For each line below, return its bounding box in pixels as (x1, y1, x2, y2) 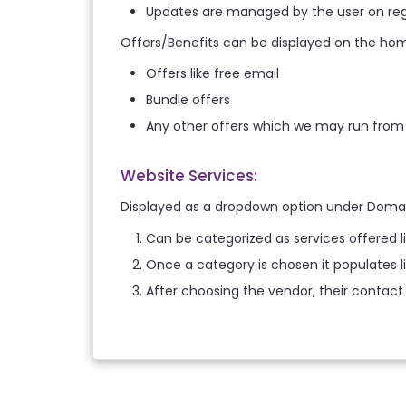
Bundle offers (146, 91, 230, 109)
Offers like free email (146, 64, 279, 82)
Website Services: (121, 165, 257, 187)
